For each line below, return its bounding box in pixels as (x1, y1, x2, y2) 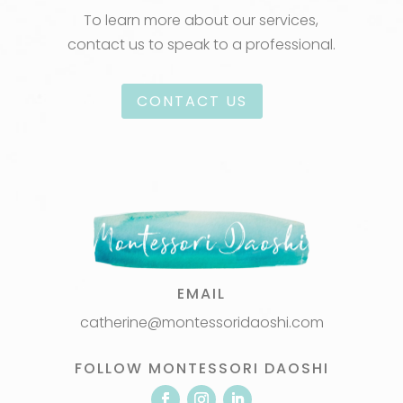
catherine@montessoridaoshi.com (79, 312, 324, 334)
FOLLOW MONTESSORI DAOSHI (74, 358, 329, 380)
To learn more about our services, (84, 10, 319, 31)
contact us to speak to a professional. (67, 34, 336, 56)
